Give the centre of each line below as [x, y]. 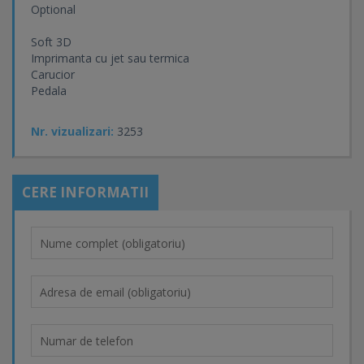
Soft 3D [51, 42]
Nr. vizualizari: [72, 131]
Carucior [53, 74]
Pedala [49, 91]
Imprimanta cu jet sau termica [110, 58]
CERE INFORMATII [85, 192]
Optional [53, 9]
